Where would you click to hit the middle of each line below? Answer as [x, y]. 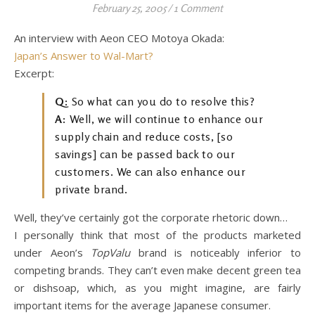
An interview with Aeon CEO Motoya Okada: [122, 38]
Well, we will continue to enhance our [165, 119]
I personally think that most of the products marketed [157, 235]
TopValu [111, 252]
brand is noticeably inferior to [216, 252]
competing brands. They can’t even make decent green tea [157, 270]
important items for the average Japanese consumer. [142, 305]
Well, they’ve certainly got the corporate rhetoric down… [151, 217]
